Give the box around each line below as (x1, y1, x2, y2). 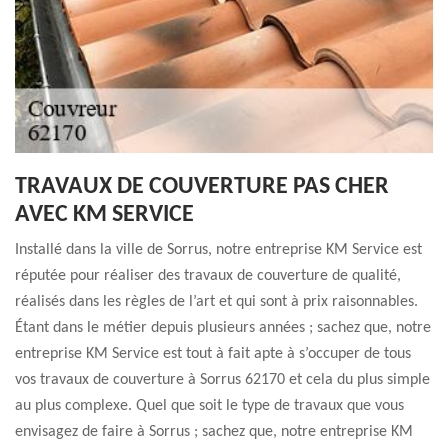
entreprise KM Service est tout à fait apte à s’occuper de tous (15, 346, 411, 362)
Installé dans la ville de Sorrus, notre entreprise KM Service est (15, 242, 422, 258)
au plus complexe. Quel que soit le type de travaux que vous (15, 398, 404, 414)
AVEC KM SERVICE (15, 203, 194, 227)
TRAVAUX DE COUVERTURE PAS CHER (15, 175, 389, 199)
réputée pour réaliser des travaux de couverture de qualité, (15, 268, 401, 284)
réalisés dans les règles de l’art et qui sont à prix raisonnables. (15, 294, 418, 310)
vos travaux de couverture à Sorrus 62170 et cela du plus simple (15, 372, 430, 388)
